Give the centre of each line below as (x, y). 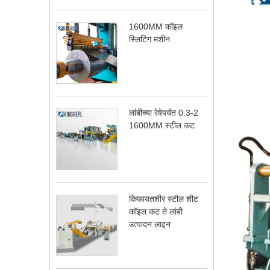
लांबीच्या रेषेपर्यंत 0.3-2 (164, 112)
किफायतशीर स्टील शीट (164, 199)
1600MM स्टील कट (162, 125)
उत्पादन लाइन (150, 224)
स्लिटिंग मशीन (150, 39)
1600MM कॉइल (156, 26)
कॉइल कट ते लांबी (156, 211)
